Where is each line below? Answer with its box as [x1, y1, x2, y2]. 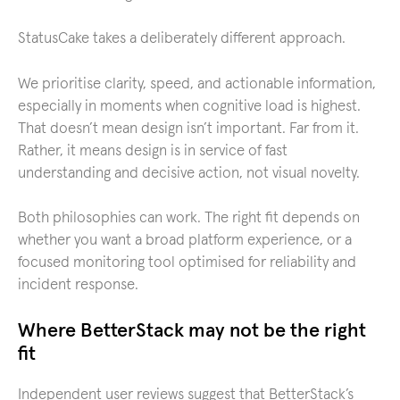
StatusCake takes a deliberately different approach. [18, 31, 346, 46]
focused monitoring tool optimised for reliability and [18, 255, 356, 271]
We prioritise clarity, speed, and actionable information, [18, 76, 376, 92]
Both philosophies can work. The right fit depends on [18, 211, 360, 226]
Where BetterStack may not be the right [18, 321, 366, 341]
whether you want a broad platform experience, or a [18, 233, 352, 248]
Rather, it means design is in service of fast [18, 143, 287, 159]
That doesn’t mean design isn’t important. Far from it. [18, 121, 359, 137]
